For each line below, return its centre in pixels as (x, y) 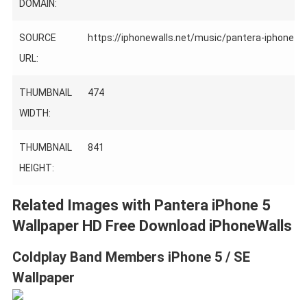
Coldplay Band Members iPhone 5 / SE (131, 257)
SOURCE (37, 38)
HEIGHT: (36, 168)
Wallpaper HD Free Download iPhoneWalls (152, 226)
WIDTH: (35, 113)
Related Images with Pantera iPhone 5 (141, 205)
